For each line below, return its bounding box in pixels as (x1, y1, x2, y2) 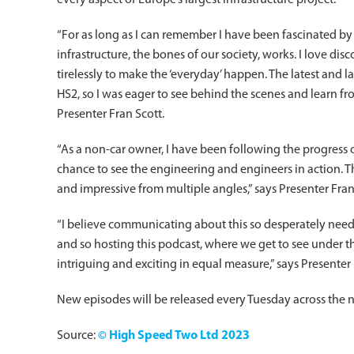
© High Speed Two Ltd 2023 (98, 330, 250, 342)
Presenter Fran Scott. (57, 108, 164, 121)
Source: (57, 330, 98, 342)
